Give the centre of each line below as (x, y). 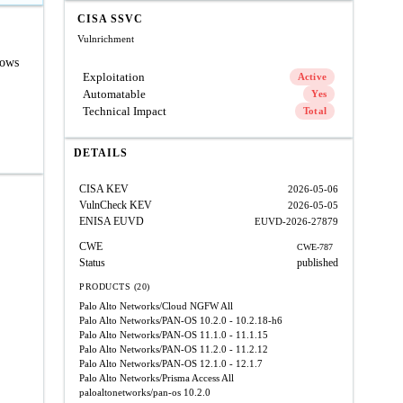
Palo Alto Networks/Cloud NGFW (149, 306)
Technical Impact (125, 111)
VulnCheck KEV (116, 205)
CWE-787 (315, 246)
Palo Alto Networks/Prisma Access (149, 378)
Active (312, 76)
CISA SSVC (110, 19)
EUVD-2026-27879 (296, 221)
